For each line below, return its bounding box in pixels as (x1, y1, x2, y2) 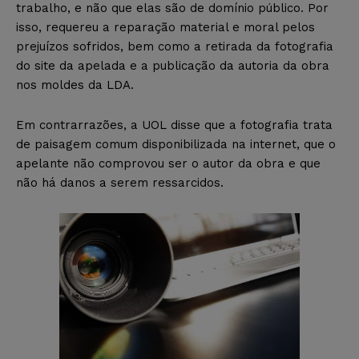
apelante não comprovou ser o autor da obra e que (16, 155, 321, 171)
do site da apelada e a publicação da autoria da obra (16, 58, 329, 73)
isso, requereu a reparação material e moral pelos (16, 19, 315, 34)
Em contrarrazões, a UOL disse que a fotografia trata (16, 117, 333, 132)
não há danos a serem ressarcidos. (16, 175, 224, 190)
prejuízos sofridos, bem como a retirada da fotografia (16, 38, 333, 54)
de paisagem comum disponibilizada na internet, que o (16, 136, 336, 151)
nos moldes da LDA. (16, 77, 134, 92)
